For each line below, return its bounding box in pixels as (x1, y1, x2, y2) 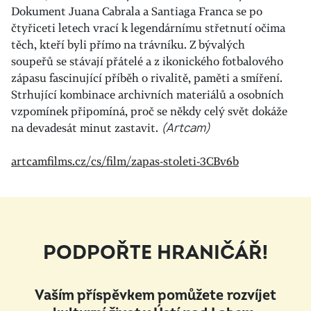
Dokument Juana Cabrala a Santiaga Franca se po (11, 3, 262, 19)
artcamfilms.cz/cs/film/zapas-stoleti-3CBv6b (11, 153, 239, 169)
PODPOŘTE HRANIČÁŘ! (43, 241, 268, 265)
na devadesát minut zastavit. (11, 120, 161, 135)
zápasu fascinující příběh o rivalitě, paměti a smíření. (11, 70, 283, 85)
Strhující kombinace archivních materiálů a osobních (11, 87, 284, 102)
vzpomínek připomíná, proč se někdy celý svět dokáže (11, 103, 287, 119)
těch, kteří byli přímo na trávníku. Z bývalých (11, 37, 245, 52)
